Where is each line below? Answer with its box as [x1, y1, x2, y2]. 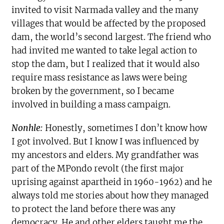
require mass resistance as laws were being [11, 72, 187, 83]
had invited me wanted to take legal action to [11, 45, 197, 56]
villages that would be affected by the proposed [11, 18, 206, 29]
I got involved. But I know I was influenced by [11, 136, 199, 147]
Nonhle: [11, 122, 43, 134]
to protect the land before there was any [11, 203, 176, 215]
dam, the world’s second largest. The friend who [11, 31, 211, 43]
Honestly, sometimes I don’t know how [43, 122, 207, 134]
